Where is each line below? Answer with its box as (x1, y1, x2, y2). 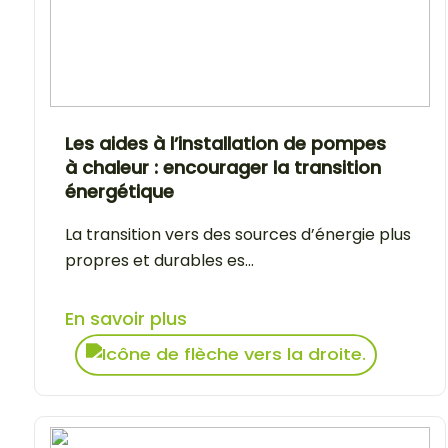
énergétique (65, 178, 174, 204)
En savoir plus (65, 305, 187, 331)
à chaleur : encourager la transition (65, 154, 381, 180)
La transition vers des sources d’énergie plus (65, 222, 411, 246)
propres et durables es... (65, 248, 254, 272)
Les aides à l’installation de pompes (65, 130, 386, 156)
